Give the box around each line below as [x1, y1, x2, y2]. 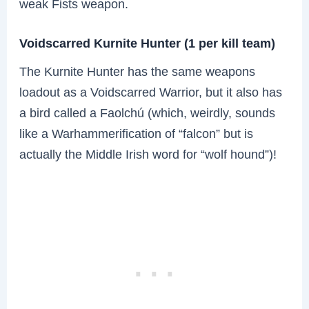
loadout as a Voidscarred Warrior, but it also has [19, 85, 283, 100]
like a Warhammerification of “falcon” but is [19, 126, 254, 141]
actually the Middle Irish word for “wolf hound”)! [19, 147, 277, 162]
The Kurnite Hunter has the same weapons [19, 64, 256, 79]
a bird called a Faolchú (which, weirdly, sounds [19, 106, 276, 121]
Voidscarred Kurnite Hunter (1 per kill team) [19, 35, 276, 50]
